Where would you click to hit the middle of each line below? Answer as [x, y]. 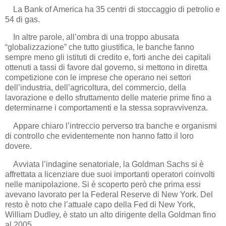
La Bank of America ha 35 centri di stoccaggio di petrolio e [112, 9]
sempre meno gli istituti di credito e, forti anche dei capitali [108, 58]
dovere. [18, 146]
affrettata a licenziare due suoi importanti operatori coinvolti [110, 174]
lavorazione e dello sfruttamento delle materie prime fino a [108, 98]
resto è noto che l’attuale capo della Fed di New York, [100, 205]
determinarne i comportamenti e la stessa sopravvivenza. [106, 108]
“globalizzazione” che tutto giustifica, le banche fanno [100, 47]
